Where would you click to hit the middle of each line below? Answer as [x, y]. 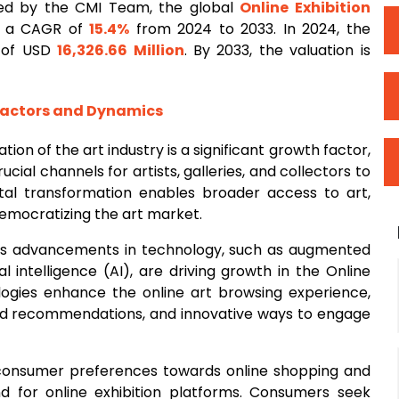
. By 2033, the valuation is [277, 50]
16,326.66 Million [121, 50]
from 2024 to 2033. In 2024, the [250, 29]
